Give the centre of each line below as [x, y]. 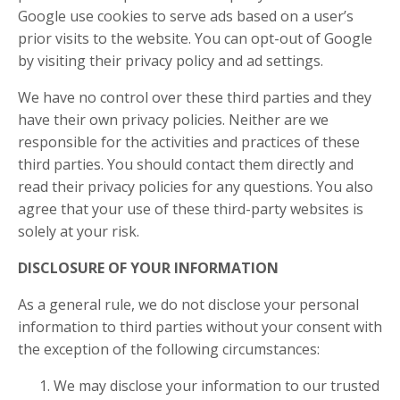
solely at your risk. [79, 231]
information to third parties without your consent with [200, 327]
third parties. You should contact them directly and [186, 164]
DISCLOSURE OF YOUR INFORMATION [148, 268]
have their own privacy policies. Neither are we [173, 120]
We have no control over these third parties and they [195, 97]
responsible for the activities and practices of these [189, 142]
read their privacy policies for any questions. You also [196, 187]
